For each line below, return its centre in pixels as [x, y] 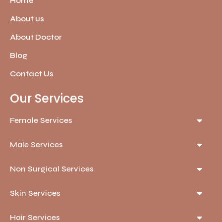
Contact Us [32, 74]
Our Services [47, 98]
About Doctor [36, 37]
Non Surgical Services [52, 168]
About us [27, 19]
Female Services [41, 120]
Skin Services [35, 193]
